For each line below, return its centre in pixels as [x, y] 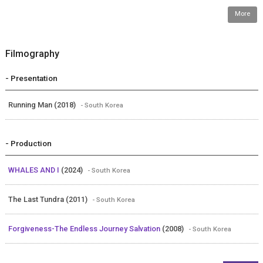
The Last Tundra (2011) [48, 200]
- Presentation [31, 78]
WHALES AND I [34, 170]
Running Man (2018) [43, 105]
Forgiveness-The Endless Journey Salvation [85, 229]
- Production [28, 144]
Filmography [32, 54]
